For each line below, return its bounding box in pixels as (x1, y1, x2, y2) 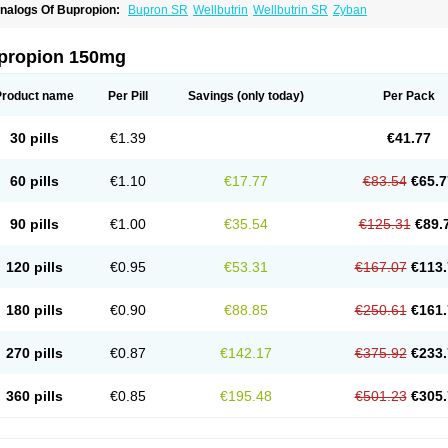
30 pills (9, 130, 59, 146)
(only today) (234, 89, 304, 103)
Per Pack (382, 89, 435, 103)
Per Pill (108, 89, 148, 103)
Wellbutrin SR (253, 3, 328, 17)
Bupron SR (128, 3, 188, 17)
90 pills (9, 216, 59, 232)
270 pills (5, 345, 63, 361)
